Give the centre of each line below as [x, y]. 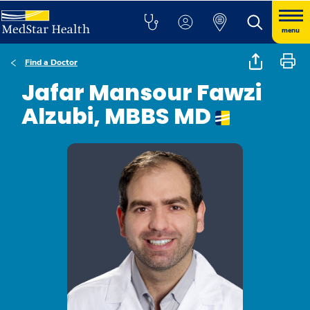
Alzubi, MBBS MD [118, 116]
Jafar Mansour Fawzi [142, 92]
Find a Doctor [51, 62]
